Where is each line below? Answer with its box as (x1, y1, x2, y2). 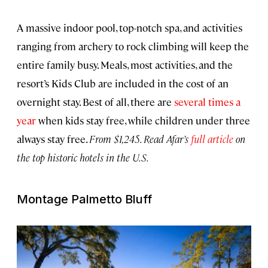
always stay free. (17, 132, 89, 145)
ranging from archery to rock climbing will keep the (17, 39, 249, 53)
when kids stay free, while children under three (36, 113, 250, 127)
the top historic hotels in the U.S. (17, 150, 149, 164)
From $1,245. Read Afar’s (89, 132, 191, 145)
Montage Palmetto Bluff (17, 191, 152, 206)
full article (191, 132, 233, 145)
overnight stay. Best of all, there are (17, 95, 172, 108)
